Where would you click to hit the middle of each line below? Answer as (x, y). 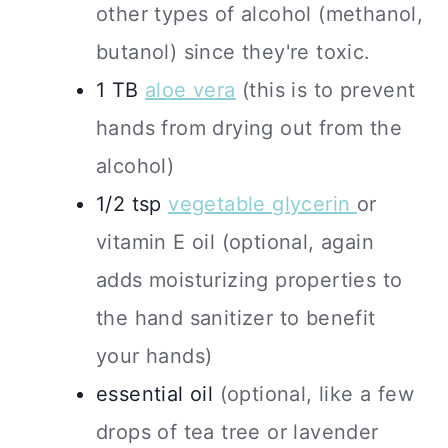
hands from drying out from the (249, 128)
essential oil (158, 394)
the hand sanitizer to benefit (236, 318)
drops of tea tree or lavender (237, 432)
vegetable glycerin (262, 204)
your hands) (154, 356)
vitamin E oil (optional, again (235, 242)
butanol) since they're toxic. (233, 52)
